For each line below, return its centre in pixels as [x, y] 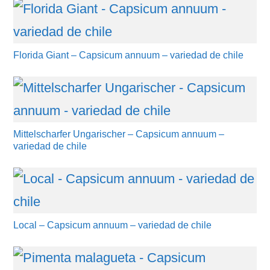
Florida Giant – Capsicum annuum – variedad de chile [129, 55]
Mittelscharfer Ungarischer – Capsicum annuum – [119, 134]
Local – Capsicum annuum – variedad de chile [113, 225]
